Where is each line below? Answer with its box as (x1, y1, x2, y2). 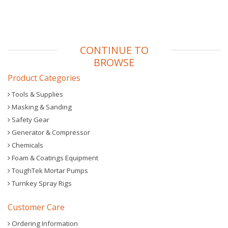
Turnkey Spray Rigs (10, 179, 72, 188)
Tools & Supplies (10, 90, 63, 99)
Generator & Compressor (10, 128, 90, 137)
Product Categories (8, 72, 80, 83)
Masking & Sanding (10, 102, 72, 111)
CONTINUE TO (79, 43, 149, 57)
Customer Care (8, 202, 65, 213)
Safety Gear (10, 115, 49, 124)
